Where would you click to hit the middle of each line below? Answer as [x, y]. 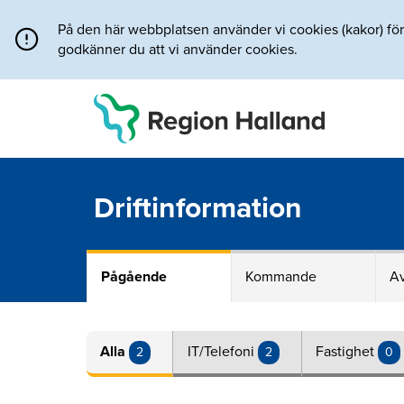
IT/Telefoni [222, 352]
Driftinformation [198, 208]
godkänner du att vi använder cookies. [178, 50]
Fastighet [347, 352]
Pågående [134, 277]
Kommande [281, 277]
